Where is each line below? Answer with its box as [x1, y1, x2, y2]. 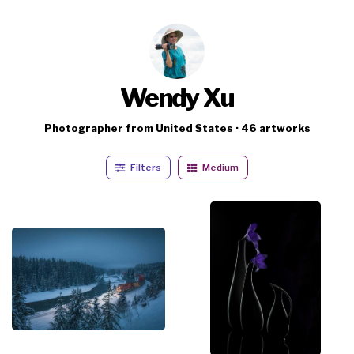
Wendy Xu [120, 82, 234, 113]
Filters [130, 162, 161, 173]
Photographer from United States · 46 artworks [43, 122, 311, 134]
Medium [201, 162, 239, 173]
